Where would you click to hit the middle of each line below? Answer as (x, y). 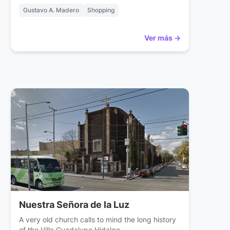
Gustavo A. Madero (51, 10)
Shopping (101, 10)
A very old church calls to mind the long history (98, 220)
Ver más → (162, 38)
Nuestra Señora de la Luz (74, 205)
